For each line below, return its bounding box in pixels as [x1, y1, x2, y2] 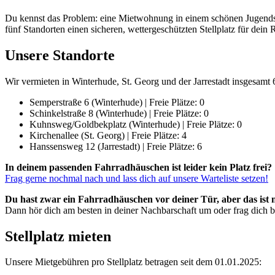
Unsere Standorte [5, 47, 115, 63]
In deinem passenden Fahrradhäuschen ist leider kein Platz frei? [5, 161, 272, 172]
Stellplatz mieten [5, 228, 111, 244]
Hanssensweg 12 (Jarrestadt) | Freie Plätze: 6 [29, 141, 202, 152]
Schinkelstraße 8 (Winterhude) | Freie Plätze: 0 [29, 107, 209, 118]
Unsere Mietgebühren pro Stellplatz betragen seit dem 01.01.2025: [5, 257, 261, 268]
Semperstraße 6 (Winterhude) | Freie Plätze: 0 [29, 96, 204, 107]
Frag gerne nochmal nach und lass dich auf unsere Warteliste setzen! [5, 172, 268, 184]
